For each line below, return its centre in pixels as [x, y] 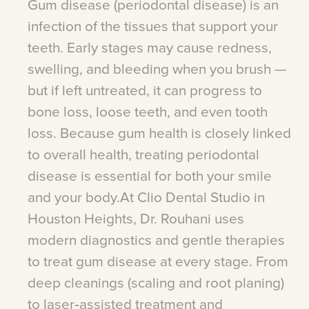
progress [218, 91]
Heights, [110, 219]
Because [87, 134]
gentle [202, 241]
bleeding [141, 70]
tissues [146, 27]
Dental [186, 198]
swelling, [55, 70]
